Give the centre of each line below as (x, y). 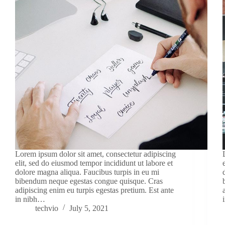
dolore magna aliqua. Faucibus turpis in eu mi (87, 172)
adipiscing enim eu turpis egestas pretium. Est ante (94, 190)
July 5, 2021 (89, 208)
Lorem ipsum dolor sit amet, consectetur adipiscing (95, 154)
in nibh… (30, 199)
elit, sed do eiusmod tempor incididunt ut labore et (94, 163)
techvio (47, 208)
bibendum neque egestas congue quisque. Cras (89, 181)
